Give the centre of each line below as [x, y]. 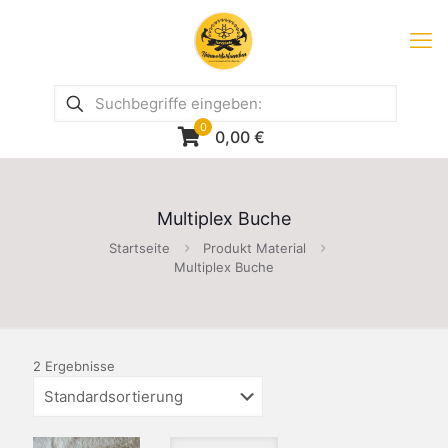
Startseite [139, 248]
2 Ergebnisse [74, 366]
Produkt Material [254, 248]
